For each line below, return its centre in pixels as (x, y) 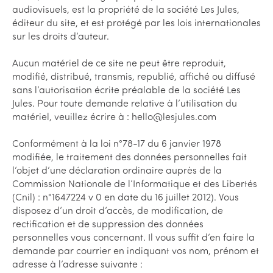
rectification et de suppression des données (108, 224)
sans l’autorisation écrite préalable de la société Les (126, 90)
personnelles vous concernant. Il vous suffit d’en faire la (133, 237)
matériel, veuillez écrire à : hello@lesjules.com (114, 117)
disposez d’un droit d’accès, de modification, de (118, 211)
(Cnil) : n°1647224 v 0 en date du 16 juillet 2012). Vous (126, 197)
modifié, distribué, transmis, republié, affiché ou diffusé (134, 76)
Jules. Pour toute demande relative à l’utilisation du (125, 103)
